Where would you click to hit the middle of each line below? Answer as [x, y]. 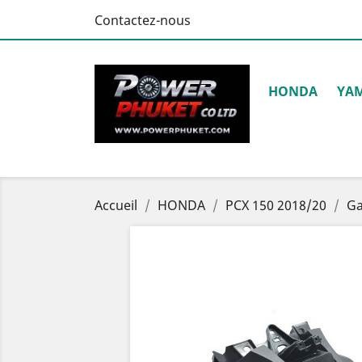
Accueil [116, 205]
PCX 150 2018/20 [276, 205]
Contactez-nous [143, 20]
